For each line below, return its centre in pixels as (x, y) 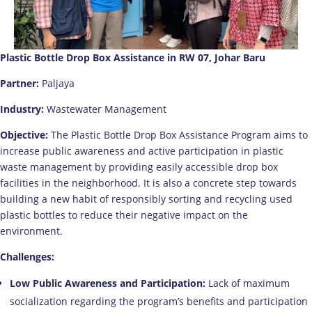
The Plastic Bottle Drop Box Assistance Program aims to (178, 134)
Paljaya (57, 83)
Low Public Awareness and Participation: (108, 283)
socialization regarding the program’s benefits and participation (159, 301)
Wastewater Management (105, 109)
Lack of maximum (248, 283)
